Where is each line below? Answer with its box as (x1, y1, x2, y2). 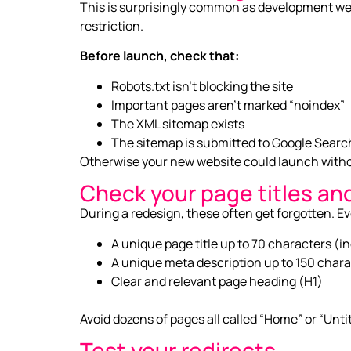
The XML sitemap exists (111, 114, 244, 132)
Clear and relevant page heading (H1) (111, 272, 323, 290)
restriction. (80, 17, 143, 35)
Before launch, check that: (80, 47, 239, 65)
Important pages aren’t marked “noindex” (111, 96, 345, 114)
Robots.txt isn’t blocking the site (111, 77, 293, 95)
